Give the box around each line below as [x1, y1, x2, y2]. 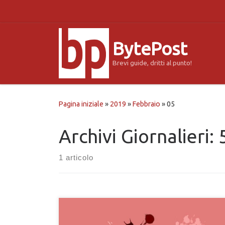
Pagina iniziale [59, 100, 103, 108]
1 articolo [59, 153, 93, 162]
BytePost [113, 38, 187, 59]
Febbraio [133, 100, 160, 108]
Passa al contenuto [14, 10, 79, 18]
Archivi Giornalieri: [59, 126, 218, 147]
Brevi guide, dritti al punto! [113, 59, 192, 67]
